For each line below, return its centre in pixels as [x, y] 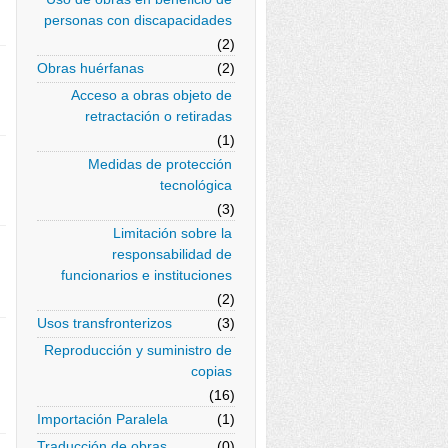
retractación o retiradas [158, 116]
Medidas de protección [160, 164]
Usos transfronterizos [104, 323]
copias [211, 371]
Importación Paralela [102, 419]
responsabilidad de [172, 254]
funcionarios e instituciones [146, 275]
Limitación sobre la [172, 233]
